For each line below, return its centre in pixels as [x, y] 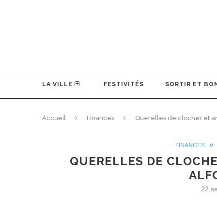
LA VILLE [58, 84]
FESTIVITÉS [124, 84]
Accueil [54, 118]
